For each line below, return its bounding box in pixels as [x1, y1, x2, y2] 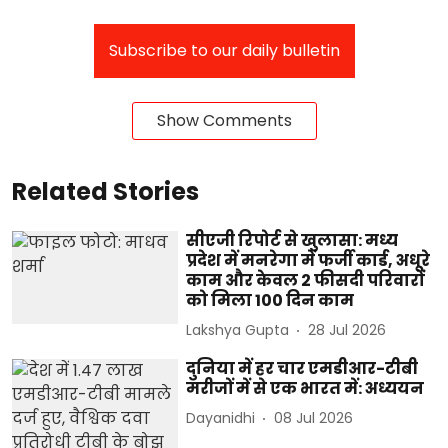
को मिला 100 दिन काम [186, 288, 355, 312]
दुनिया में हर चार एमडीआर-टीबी [186, 356, 419, 380]
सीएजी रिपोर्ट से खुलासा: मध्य [186, 228, 399, 252]
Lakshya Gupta [186, 320, 290, 341]
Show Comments [156, 108, 292, 132]
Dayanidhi [186, 408, 256, 429]
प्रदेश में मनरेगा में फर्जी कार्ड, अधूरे [186, 248, 431, 272]
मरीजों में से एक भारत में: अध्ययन [186, 376, 425, 400]
